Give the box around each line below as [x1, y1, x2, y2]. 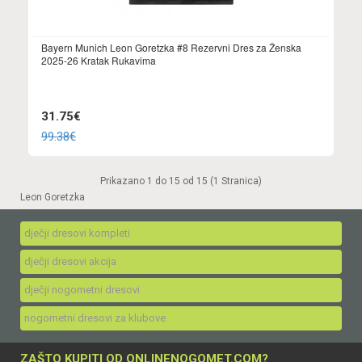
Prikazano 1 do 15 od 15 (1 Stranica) [100, 175, 262, 187]
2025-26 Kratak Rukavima [41, 53, 156, 67]
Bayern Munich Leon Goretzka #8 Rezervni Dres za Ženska [41, 40, 301, 54]
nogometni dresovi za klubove [24, 311, 166, 324]
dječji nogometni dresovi [24, 283, 140, 296]
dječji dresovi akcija [24, 255, 116, 267]
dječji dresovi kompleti [24, 226, 130, 239]
